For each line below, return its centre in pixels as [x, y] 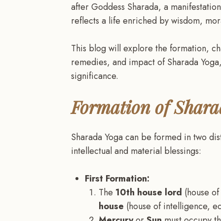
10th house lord [149, 192]
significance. [95, 76]
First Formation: [117, 178]
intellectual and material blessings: [136, 151]
